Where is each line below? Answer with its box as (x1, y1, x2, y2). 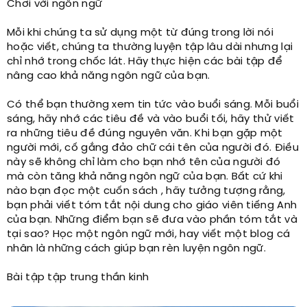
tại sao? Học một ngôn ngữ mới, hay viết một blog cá (7, 228, 291, 240)
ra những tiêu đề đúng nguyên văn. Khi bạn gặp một (7, 127, 283, 139)
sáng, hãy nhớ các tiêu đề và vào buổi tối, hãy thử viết (7, 113, 295, 125)
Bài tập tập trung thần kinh (7, 271, 149, 283)
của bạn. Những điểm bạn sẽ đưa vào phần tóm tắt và (7, 214, 297, 225)
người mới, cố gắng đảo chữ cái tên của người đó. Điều (7, 142, 299, 153)
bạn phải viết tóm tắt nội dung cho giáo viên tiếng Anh (7, 199, 297, 211)
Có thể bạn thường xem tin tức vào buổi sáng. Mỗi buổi (7, 99, 299, 110)
